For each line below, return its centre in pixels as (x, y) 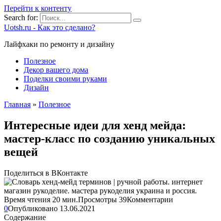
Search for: (21, 18)
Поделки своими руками (65, 79)
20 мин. (64, 199)
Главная (17, 104)
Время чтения (27, 199)
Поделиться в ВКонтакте (46, 173)
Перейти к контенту (38, 8)
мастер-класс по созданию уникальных (110, 138)
